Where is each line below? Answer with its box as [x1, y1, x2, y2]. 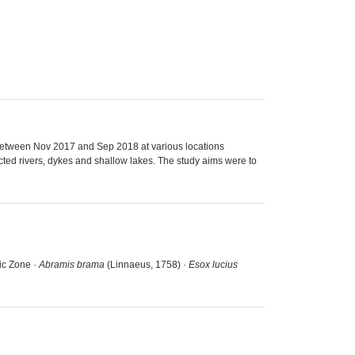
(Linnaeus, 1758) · [105, 258, 189, 270]
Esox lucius [189, 258, 238, 270]
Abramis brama [39, 258, 105, 270]
